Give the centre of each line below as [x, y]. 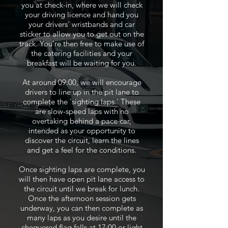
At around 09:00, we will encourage [82, 82]
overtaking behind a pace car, [82, 121]
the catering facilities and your [82, 53]
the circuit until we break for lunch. [82, 189]
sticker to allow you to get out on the [82, 34]
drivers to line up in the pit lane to [82, 92]
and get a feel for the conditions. [82, 150]
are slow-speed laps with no [82, 111]
